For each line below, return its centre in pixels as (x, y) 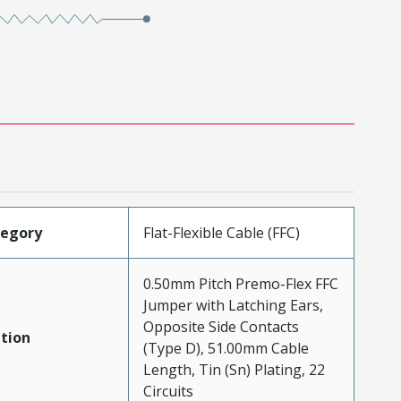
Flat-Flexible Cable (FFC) (221, 232)
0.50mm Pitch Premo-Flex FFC (240, 283)
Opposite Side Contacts (221, 326)
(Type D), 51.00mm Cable (226, 348)
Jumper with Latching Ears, (233, 305)
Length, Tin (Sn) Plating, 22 (234, 369)
